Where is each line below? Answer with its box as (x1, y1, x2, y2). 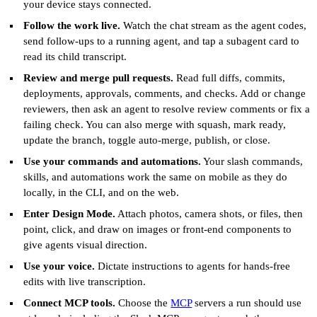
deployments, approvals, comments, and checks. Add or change (23, 87, 306, 99)
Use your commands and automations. (23, 155, 202, 167)
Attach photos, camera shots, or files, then (115, 207, 304, 219)
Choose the (115, 296, 171, 309)
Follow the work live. (23, 19, 121, 31)
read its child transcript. (23, 50, 127, 62)
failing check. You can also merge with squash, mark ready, (23, 118, 287, 130)
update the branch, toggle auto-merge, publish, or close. (23, 134, 271, 146)
